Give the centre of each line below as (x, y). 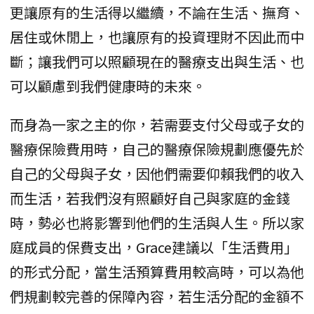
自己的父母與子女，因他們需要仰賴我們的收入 (157, 173)
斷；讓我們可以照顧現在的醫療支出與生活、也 (157, 61)
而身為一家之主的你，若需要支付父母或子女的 (157, 124)
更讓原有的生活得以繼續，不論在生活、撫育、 (157, 12)
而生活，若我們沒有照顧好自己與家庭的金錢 (150, 198)
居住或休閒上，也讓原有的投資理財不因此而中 (157, 36)
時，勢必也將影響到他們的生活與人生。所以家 (157, 222)
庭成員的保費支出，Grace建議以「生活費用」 (154, 247)
